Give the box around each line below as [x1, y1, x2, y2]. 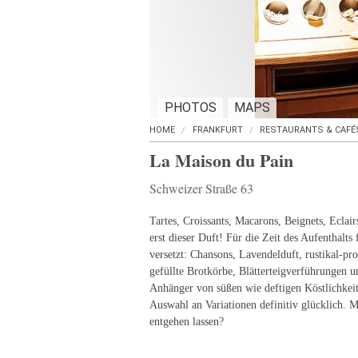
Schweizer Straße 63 [149, 180, 253, 197]
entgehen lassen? [149, 316, 224, 328]
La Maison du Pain [149, 147, 293, 173]
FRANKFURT [192, 125, 243, 135]
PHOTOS [165, 100, 217, 115]
